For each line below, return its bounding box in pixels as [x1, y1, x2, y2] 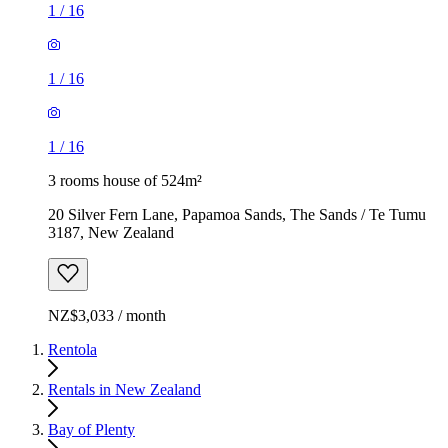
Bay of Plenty [48, 420, 135, 438]
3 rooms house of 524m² [48, 171, 202, 189]
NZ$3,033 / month [48, 306, 166, 324]
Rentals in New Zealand [48, 380, 201, 398]
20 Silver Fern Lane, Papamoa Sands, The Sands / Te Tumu [48, 205, 426, 223]
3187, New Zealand [48, 223, 174, 241]
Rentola [48, 340, 97, 358]
